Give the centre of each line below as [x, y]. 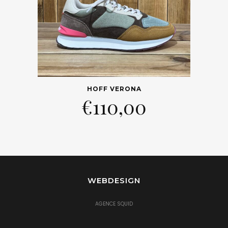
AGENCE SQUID [114, 204]
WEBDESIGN [114, 181]
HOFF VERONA [114, 89]
